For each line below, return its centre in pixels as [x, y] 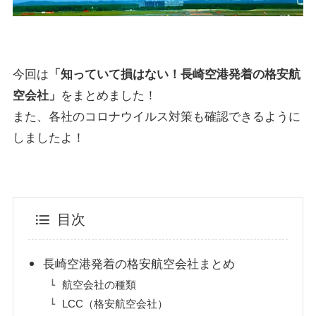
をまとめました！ [108, 96]
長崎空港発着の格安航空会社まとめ [139, 264]
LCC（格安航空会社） [115, 304]
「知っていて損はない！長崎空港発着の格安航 [174, 75]
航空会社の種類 [99, 284]
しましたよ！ [48, 138]
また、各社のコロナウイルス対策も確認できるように [156, 117]
